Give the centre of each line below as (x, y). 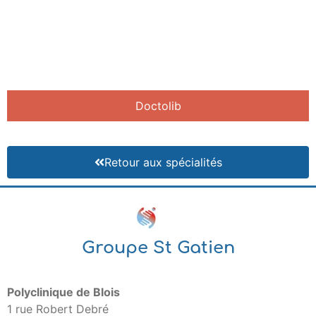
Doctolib (158, 106)
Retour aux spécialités (163, 163)
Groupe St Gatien (158, 248)
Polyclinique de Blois (63, 292)
